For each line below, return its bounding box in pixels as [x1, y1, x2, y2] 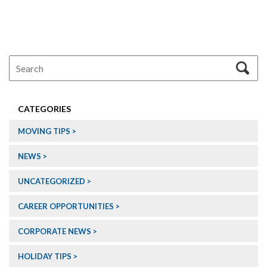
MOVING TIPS [18, 126, 70, 136]
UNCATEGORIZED [18, 176, 85, 187]
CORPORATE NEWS [18, 226, 91, 237]
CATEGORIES [18, 104, 71, 114]
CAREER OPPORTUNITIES [18, 201, 114, 212]
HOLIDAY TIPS [18, 252, 72, 262]
